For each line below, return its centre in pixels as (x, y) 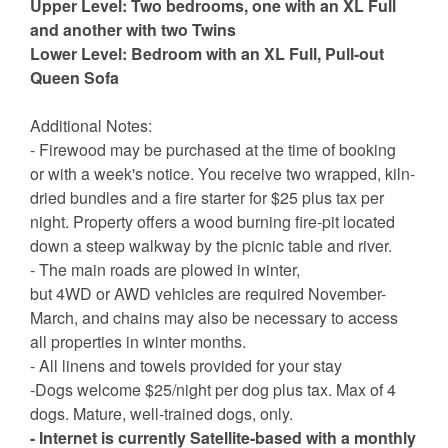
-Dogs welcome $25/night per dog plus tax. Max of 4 (213, 390)
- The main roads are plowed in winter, (165, 270)
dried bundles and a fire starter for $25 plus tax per (207, 198)
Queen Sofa (74, 78)
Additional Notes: (91, 126)
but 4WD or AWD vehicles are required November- (208, 294)
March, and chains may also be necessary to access (214, 318)
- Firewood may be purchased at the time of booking (213, 150)
